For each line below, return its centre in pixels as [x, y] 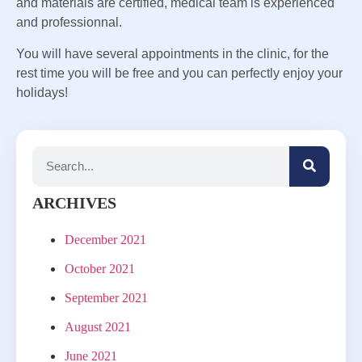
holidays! [42, 92]
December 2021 [105, 239]
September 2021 [106, 297]
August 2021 [98, 326]
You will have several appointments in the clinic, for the [173, 53]
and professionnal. [69, 23]
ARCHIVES [74, 202]
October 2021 [100, 268]
